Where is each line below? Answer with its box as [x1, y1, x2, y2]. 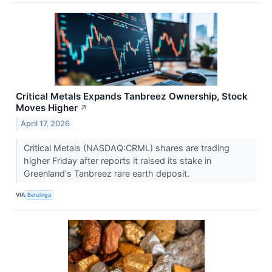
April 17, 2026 [21, 118, 70, 128]
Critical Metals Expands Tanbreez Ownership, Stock [16, 90, 248, 103]
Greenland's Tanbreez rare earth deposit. [23, 168, 192, 178]
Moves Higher [16, 102, 78, 114]
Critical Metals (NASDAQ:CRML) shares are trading [23, 142, 229, 153]
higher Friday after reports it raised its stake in [23, 155, 211, 166]
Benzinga [27, 191, 52, 199]
